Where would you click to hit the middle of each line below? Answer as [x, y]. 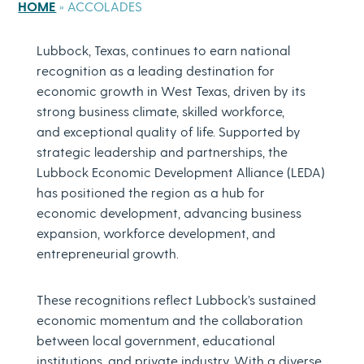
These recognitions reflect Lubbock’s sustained [176, 299]
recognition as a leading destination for [155, 70]
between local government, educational [155, 340]
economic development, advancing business [169, 212]
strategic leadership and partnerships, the [162, 152]
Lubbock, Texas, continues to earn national [163, 50]
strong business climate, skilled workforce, [160, 111]
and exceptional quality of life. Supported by [168, 131]
